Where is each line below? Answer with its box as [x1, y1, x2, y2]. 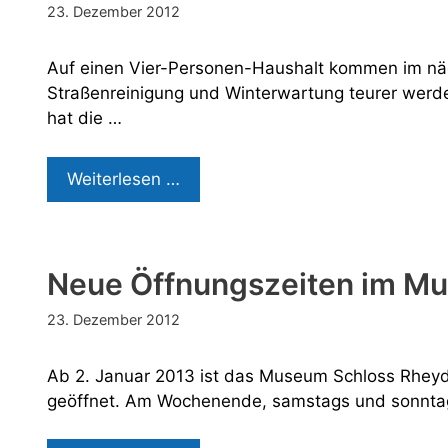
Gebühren [179, 192, 259, 213]
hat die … [47, 108, 122, 128]
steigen [179, 217, 238, 238]
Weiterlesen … [67, 168, 180, 189]
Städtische [179, 167, 265, 188]
